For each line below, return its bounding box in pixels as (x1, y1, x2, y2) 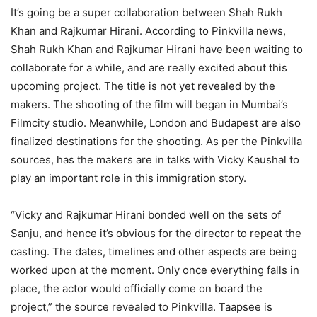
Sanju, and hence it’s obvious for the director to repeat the (11, 226, 301, 240)
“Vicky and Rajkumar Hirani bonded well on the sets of (11, 207, 281, 221)
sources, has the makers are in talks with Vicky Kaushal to (11, 152, 299, 166)
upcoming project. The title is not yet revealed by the (11, 79, 275, 93)
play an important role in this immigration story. (11, 171, 246, 185)
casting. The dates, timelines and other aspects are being (11, 244, 297, 258)
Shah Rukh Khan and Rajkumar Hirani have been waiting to (11, 42, 303, 56)
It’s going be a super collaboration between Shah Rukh (11, 5, 282, 19)
